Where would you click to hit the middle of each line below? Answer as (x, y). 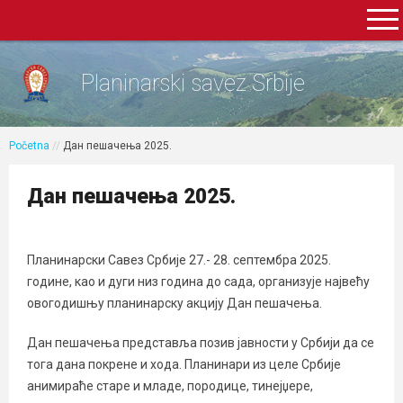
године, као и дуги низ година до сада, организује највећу (198, 282)
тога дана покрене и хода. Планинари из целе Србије (184, 364)
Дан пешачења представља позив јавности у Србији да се (201, 343)
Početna (29, 146)
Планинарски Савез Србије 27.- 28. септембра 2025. (179, 260)
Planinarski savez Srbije (193, 83)
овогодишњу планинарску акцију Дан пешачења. (175, 303)
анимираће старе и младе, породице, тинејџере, (170, 386)
